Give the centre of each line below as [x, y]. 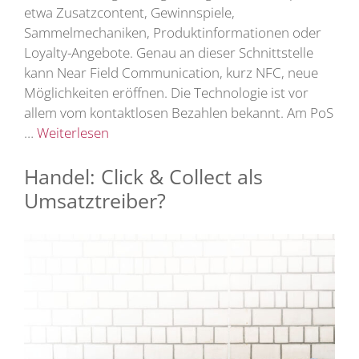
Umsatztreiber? [95, 200]
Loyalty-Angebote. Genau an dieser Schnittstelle [169, 52]
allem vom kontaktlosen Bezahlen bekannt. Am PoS [179, 112]
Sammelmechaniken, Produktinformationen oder [173, 32]
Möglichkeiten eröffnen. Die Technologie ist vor [166, 92]
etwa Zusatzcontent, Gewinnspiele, [129, 12]
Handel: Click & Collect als [143, 176]
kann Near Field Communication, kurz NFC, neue [171, 72]
